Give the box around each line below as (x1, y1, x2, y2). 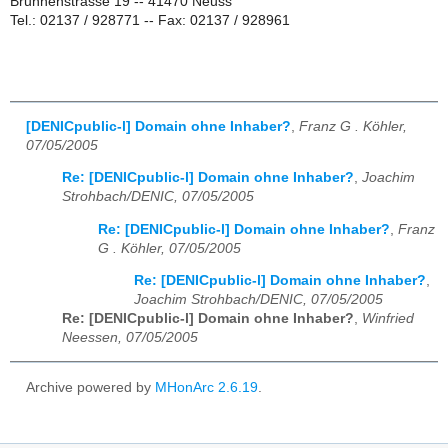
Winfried (362, 311, 414, 327)
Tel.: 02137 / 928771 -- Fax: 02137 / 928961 (10, 13, 290, 29)
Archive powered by (26, 379, 155, 395)
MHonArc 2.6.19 (155, 379, 258, 395)
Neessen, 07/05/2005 (62, 330, 198, 346)
